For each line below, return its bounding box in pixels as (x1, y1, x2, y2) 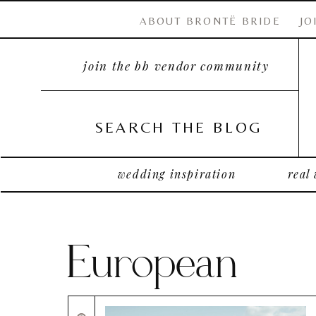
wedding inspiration (117, 166, 236, 181)
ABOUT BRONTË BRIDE (140, 15, 281, 27)
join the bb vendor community (83, 58, 269, 73)
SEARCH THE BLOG (94, 119, 263, 136)
